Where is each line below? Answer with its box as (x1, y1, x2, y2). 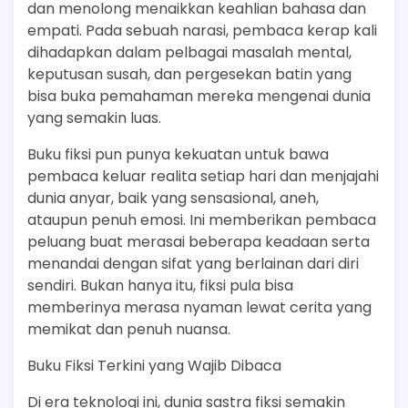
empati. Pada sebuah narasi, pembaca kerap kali (27, 20, 377, 41)
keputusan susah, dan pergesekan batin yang (27, 64, 352, 85)
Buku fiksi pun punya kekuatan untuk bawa (27, 144, 329, 165)
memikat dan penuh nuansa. (27, 319, 230, 340)
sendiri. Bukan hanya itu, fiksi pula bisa (27, 275, 293, 296)
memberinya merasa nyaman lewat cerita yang (27, 297, 372, 318)
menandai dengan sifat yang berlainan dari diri (27, 253, 359, 274)
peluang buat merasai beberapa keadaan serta (27, 231, 370, 252)
